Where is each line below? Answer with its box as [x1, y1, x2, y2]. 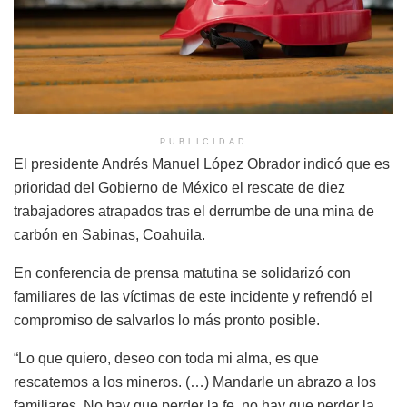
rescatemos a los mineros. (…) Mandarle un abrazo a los [14, 373, 376, 390]
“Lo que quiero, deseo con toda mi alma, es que [14, 350, 319, 366]
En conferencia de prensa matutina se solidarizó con [14, 264, 351, 281]
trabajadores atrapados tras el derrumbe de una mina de [14, 203, 374, 219]
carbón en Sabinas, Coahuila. [14, 226, 205, 243]
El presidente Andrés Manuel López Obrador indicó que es [14, 155, 390, 172]
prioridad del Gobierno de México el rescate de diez [14, 179, 345, 195]
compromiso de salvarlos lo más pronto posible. [14, 312, 320, 328]
